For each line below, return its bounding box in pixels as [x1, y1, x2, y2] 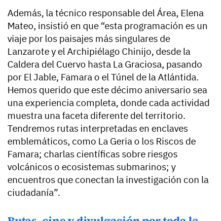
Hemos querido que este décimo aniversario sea [7, 84, 207, 96]
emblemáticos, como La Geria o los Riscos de [7, 135, 196, 147]
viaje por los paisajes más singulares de [7, 33, 170, 45]
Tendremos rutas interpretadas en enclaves [7, 122, 188, 135]
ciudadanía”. [7, 186, 60, 199]
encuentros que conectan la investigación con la [7, 174, 209, 186]
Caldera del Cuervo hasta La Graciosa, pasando [7, 58, 202, 71]
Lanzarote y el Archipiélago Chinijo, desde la [7, 45, 190, 58]
